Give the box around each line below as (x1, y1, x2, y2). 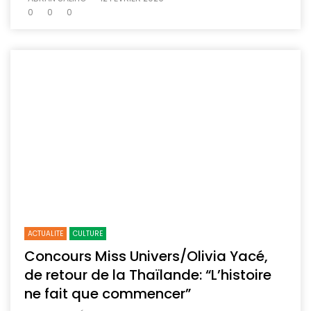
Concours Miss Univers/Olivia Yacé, (24, 246, 268, 267)
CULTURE (73, 228, 103, 239)
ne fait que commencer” (24, 284, 191, 304)
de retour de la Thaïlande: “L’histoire (24, 265, 271, 285)
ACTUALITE (28, 228, 63, 239)
